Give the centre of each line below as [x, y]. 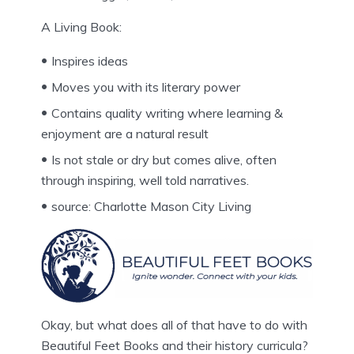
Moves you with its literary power [146, 87]
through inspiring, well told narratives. [145, 180]
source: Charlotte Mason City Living [151, 206]
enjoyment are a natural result [125, 133]
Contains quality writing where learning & [167, 113]
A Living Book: [81, 26]
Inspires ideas [90, 60]
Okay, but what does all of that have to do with [174, 324]
